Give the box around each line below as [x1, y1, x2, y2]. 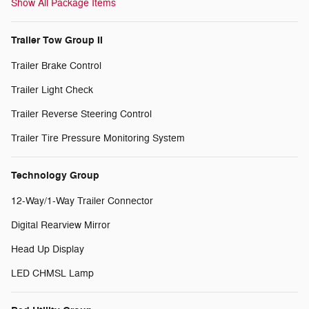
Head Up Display [11, 243, 84, 255]
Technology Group [11, 168, 99, 182]
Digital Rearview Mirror [11, 219, 110, 231]
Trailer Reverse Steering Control [11, 108, 152, 120]
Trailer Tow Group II [11, 33, 103, 47]
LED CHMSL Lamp [11, 267, 94, 279]
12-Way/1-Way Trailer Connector [11, 195, 153, 207]
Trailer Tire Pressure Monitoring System [11, 132, 185, 144]
